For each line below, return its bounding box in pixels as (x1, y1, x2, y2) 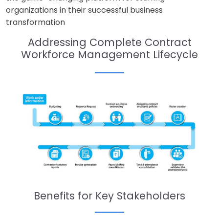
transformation (6, 16, 65, 28)
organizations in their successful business (6, 4, 163, 16)
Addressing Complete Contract (27, 35, 192, 49)
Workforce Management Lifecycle (21, 47, 198, 62)
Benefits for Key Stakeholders (34, 189, 185, 203)
